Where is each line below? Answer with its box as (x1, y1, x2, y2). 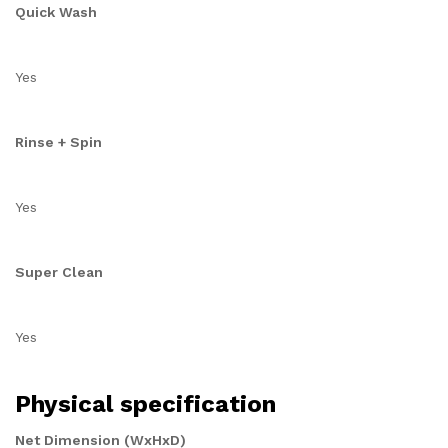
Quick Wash (15, 4, 97, 20)
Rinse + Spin (15, 134, 102, 150)
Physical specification (15, 390, 276, 418)
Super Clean (15, 264, 103, 280)
